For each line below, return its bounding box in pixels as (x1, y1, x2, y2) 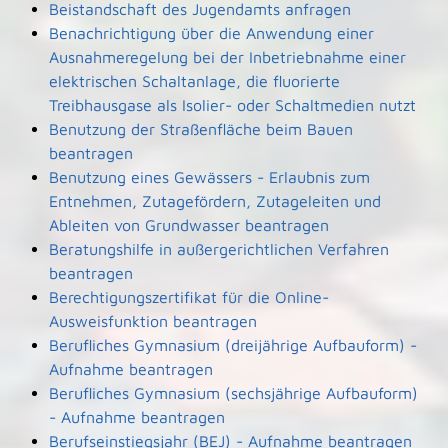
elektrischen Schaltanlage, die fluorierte (48, 72, 340, 90)
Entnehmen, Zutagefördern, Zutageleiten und (48, 192, 381, 210)
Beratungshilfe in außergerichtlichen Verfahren (48, 240, 389, 258)
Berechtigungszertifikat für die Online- (48, 288, 329, 306)
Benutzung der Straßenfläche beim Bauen (48, 120, 353, 138)
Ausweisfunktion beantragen (48, 312, 257, 330)
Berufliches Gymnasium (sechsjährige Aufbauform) (48, 384, 418, 402)
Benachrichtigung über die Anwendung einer (48, 24, 374, 42)
